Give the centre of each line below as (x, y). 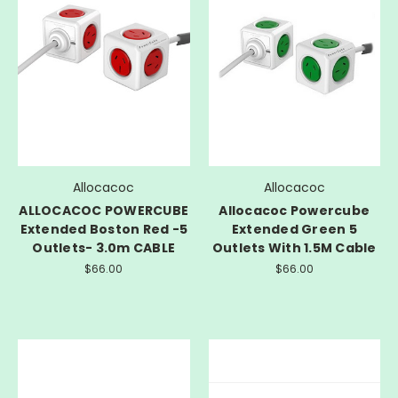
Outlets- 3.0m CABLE (104, 248)
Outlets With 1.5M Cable (294, 248)
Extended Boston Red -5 (103, 230)
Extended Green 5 (294, 230)
